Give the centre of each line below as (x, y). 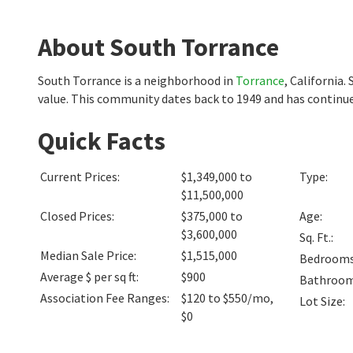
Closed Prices (76, 216)
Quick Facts (102, 141)
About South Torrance (158, 47)
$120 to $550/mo (226, 298)
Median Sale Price (87, 255)
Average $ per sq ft (88, 277)
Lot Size (321, 301)
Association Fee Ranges (104, 298)
